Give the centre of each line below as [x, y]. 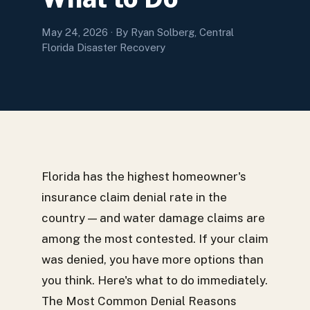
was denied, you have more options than [153, 259]
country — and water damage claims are [153, 218]
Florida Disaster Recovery [103, 47]
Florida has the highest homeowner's [144, 176]
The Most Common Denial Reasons [139, 301]
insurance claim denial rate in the [134, 197]
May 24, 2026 [75, 32]
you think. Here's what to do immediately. [155, 280]
